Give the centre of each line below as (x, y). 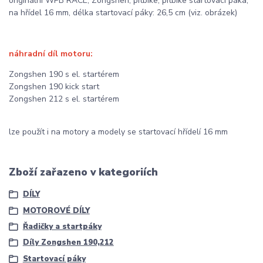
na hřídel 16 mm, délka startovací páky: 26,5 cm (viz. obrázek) (123, 12)
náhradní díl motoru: (51, 53)
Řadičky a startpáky (62, 226)
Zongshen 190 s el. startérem (64, 74)
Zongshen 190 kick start (54, 86)
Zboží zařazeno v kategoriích (83, 172)
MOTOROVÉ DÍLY (56, 210)
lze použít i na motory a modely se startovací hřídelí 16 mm (118, 131)
